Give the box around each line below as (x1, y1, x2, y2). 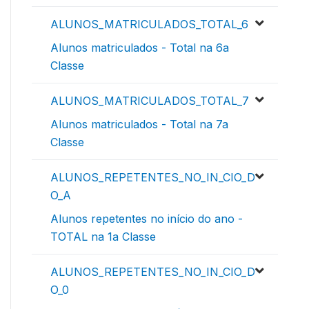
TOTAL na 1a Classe (50, 229, 156, 243)
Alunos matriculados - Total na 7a (50, 117, 228, 131)
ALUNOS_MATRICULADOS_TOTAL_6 (50, 17, 248, 31)
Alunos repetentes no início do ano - (50, 211, 243, 226)
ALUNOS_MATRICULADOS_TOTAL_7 (50, 93, 249, 108)
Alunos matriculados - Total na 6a (50, 40, 229, 54)
